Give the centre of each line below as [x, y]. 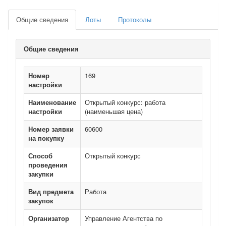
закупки [41, 174]
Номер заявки [51, 129]
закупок [41, 201]
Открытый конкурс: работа [125, 102]
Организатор [49, 218]
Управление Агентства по [124, 218]
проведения [48, 165]
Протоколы [135, 19]
